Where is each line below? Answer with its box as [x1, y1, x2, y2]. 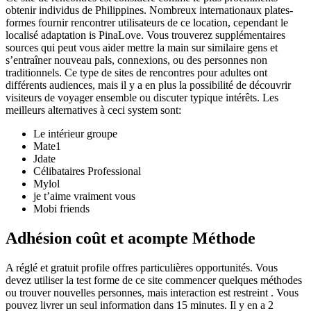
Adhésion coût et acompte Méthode [6, 229, 255, 248]
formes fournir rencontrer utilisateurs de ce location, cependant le [6, 17, 288, 29]
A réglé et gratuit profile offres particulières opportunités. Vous [6, 262, 278, 274]
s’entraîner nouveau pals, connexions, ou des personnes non [6, 54, 267, 67]
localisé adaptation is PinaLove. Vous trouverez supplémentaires [6, 29, 285, 42]
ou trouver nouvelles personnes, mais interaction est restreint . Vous [6, 287, 299, 299]
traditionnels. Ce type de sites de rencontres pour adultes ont [6, 67, 267, 79]
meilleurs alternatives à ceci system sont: [6, 104, 181, 117]
